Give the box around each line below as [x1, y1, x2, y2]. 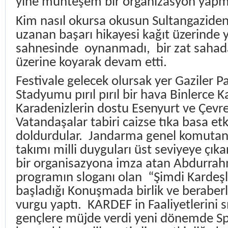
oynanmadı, [84, 42, 153, 56]
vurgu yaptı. [16, 198, 81, 213]
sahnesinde [16, 42, 81, 56]
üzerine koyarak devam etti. [16, 55, 167, 70]
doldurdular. [16, 130, 82, 144]
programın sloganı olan [16, 171, 142, 185]
